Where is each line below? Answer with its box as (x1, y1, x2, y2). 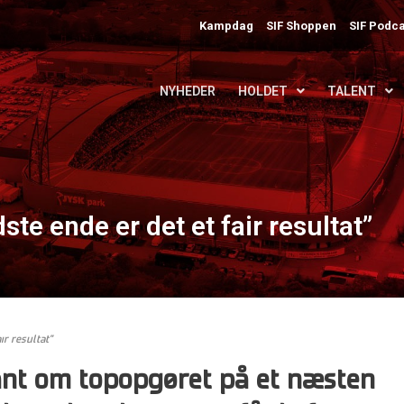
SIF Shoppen (266, 18, 337, 32)
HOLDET (238, 84, 288, 98)
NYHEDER (160, 84, 216, 98)
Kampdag (199, 18, 254, 32)
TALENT (327, 84, 376, 98)
